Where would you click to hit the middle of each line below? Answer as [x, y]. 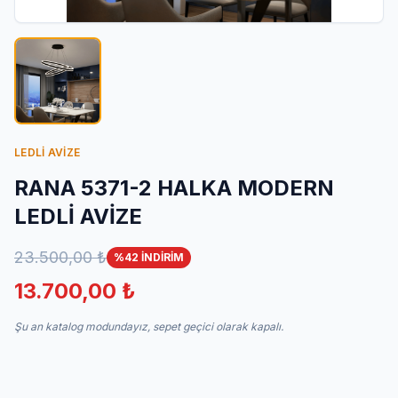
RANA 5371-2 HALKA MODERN [174, 188]
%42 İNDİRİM [149, 257]
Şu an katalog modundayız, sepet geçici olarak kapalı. [149, 326]
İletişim [45, 14]
